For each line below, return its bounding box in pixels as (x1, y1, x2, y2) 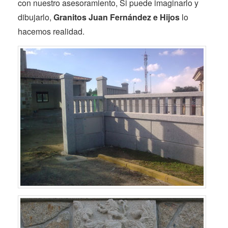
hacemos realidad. (18, 25, 84, 37)
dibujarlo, (18, 11, 53, 23)
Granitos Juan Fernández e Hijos (53, 11, 180, 23)
